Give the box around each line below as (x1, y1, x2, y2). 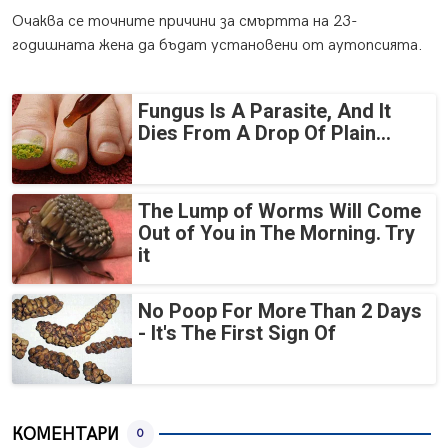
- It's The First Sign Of (138, 321, 336, 346)
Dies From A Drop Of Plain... (138, 121, 391, 146)
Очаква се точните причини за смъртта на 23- (12, 12, 358, 32)
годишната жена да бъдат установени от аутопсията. (12, 36, 423, 56)
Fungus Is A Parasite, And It (138, 99, 391, 124)
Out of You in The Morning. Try (138, 221, 415, 246)
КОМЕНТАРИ (12, 423, 119, 445)
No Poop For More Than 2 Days (138, 299, 422, 324)
